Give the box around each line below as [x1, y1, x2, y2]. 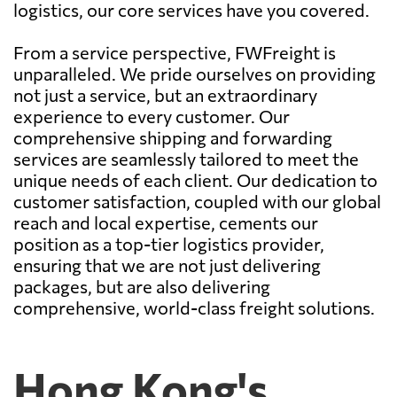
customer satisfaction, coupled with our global [13, 190, 381, 212]
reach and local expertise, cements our [13, 211, 318, 233]
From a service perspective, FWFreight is [13, 41, 336, 63]
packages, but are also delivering [13, 275, 270, 297]
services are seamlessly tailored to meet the [13, 147, 359, 169]
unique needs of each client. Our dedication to [13, 168, 378, 191]
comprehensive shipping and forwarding [13, 126, 332, 148]
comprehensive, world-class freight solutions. [13, 296, 375, 318]
